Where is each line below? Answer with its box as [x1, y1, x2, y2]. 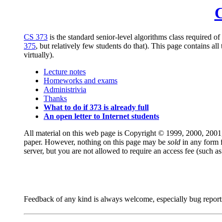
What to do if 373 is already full [44, 103, 149, 112]
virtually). [24, 51, 54, 59]
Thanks [44, 94, 67, 103]
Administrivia [44, 85, 86, 94]
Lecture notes [44, 67, 86, 76]
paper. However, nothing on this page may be [24, 138, 167, 147]
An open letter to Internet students [44, 112, 159, 121]
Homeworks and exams [44, 76, 117, 85]
